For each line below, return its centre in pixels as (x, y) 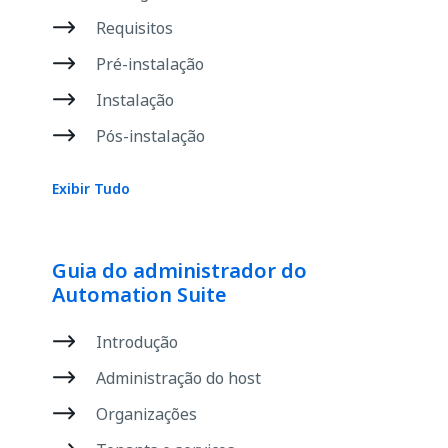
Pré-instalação (150, 64)
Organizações (146, 414)
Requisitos (134, 28)
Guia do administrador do (179, 271)
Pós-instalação (150, 136)
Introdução (137, 342)
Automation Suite (139, 295)
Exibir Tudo (91, 188)
